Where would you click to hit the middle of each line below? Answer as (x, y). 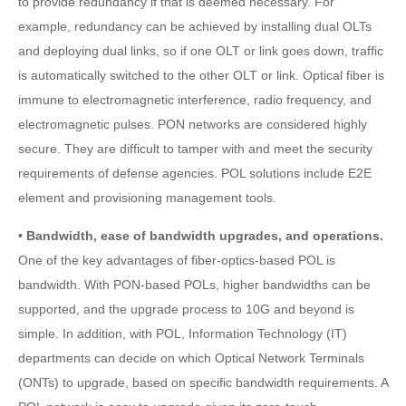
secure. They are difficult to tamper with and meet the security (195, 148)
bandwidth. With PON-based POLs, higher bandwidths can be (194, 284)
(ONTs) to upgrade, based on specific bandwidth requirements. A (203, 382)
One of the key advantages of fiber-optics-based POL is (177, 260)
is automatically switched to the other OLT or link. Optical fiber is (201, 75)
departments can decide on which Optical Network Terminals (191, 358)
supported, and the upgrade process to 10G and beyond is (186, 309)
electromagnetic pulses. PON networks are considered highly (193, 124)
